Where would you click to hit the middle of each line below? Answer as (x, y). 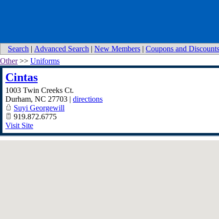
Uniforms (45, 61)
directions (88, 99)
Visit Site (19, 125)
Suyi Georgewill (39, 108)
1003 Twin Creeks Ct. (40, 90)
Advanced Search (62, 49)
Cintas (22, 77)
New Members (117, 49)
